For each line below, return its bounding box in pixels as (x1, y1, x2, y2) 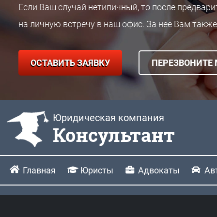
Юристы (80, 165, 113, 175)
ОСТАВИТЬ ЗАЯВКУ (31, 57, 110, 68)
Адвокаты (138, 165, 180, 175)
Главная (23, 165, 56, 175)
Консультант (53, 122, 175, 147)
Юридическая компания (53, 111, 164, 124)
